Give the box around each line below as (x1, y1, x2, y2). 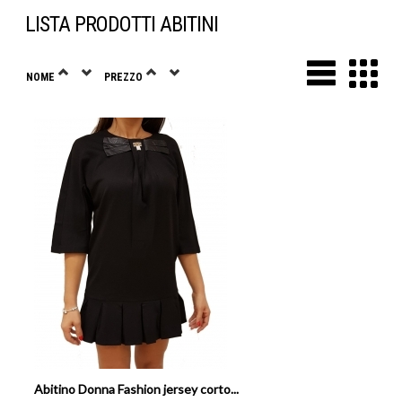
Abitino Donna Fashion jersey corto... (34, 381, 240, 397)
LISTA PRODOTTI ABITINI (25, 12, 219, 37)
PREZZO (104, 71, 144, 83)
